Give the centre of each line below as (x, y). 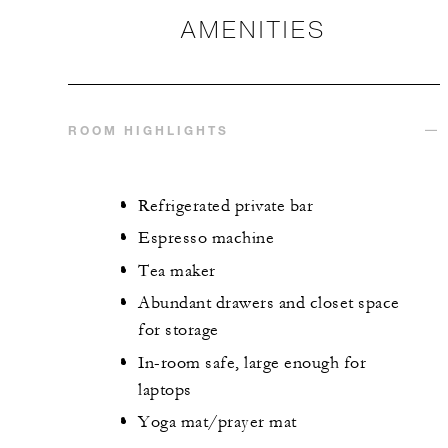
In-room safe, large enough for (252, 362)
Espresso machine (206, 238)
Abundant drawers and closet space (269, 303)
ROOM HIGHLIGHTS (148, 129)
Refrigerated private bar (225, 205)
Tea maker (177, 270)
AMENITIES (254, 28)
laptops (165, 389)
